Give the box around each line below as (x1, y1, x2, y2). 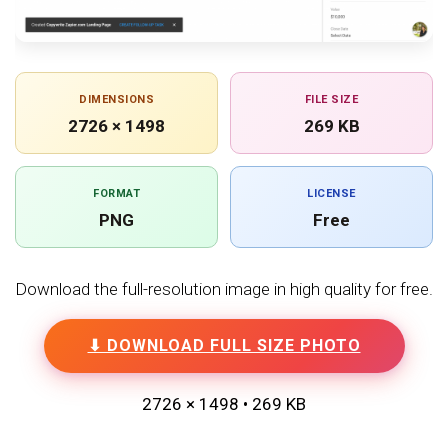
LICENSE (307, 186, 356, 200)
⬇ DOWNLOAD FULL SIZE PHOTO (87, 335, 361, 355)
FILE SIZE (304, 92, 359, 106)
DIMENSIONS (79, 92, 154, 106)
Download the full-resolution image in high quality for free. (15, 278, 433, 299)
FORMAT (93, 186, 140, 200)
